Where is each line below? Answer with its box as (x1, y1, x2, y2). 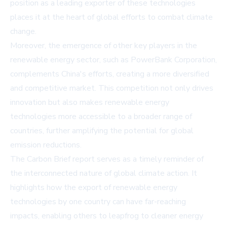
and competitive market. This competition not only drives (10, 83, 213, 94)
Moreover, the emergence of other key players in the (10, 40, 197, 52)
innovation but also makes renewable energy (10, 97, 169, 108)
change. (10, 26, 36, 37)
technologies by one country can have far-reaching (10, 196, 186, 208)
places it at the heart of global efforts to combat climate (10, 12, 213, 23)
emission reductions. (10, 139, 82, 151)
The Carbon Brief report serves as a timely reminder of (10, 154, 204, 165)
